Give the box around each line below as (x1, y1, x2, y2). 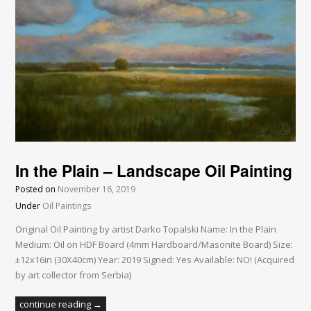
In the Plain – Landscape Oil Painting (15, 159, 293, 183)
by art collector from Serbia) (15, 269, 132, 282)
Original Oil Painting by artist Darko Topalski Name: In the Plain (15, 223, 277, 236)
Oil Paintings (42, 200, 92, 212)
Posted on (15, 183, 58, 196)
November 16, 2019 (58, 183, 136, 196)
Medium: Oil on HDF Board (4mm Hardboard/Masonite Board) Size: (15, 238, 294, 251)
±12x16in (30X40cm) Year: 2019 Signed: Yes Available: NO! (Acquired (15, 253, 295, 267)
